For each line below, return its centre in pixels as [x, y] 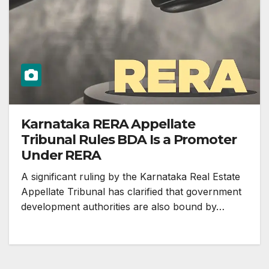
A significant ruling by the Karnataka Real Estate [131, 177]
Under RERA [61, 156]
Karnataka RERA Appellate [108, 124]
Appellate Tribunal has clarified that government [131, 192]
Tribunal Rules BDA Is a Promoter [129, 140]
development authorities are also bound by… [123, 207]
